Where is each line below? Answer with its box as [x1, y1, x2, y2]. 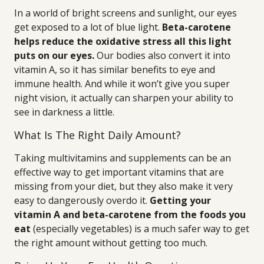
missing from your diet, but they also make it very [14, 180, 233, 193]
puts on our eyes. [14, 49, 94, 62]
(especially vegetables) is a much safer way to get [31, 222, 249, 235]
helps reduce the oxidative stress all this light [14, 35, 232, 48]
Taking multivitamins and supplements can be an [14, 151, 231, 164]
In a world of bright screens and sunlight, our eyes [14, 6, 237, 19]
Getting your [150, 194, 211, 207]
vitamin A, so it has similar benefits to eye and [14, 63, 215, 76]
